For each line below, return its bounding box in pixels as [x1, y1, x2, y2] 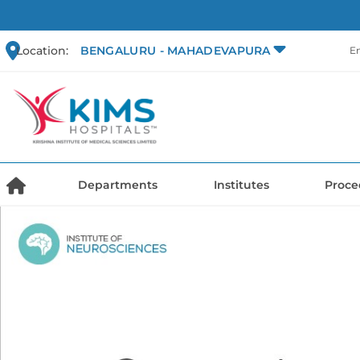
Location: [16, 43, 68, 58]
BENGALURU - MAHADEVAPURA [80, 44, 271, 58]
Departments [78, 178, 158, 193]
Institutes [213, 178, 269, 193]
